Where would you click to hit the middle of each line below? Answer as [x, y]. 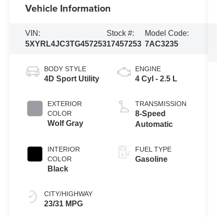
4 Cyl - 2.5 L [156, 78]
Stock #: [121, 33]
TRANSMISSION [161, 103]
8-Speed [150, 113]
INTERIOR [64, 149]
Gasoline [151, 159]
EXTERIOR [65, 103]
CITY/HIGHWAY [69, 194]
